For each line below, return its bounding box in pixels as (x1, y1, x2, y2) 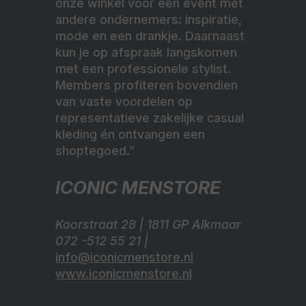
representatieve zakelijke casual (55, 110, 244, 125)
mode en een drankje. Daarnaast (55, 28, 245, 43)
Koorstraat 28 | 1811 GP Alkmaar (55, 217, 241, 232)
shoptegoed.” (55, 143, 135, 158)
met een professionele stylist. (55, 61, 231, 76)
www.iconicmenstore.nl (55, 266, 192, 281)
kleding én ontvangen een (55, 126, 205, 141)
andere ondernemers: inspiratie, (55, 12, 242, 27)
